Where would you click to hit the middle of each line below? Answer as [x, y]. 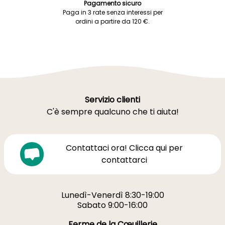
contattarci [125, 160]
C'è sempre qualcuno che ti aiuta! [113, 112]
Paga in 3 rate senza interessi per [113, 12]
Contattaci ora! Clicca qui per [125, 148]
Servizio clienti [113, 100]
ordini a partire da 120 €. [113, 21]
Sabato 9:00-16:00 [113, 205]
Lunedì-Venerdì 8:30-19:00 [113, 195]
